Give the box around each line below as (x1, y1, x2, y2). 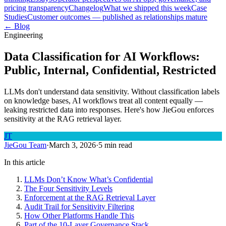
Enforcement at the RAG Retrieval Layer (24, 193, 155, 202)
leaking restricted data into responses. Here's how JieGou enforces (4, 105, 214, 114)
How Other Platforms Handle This (24, 211, 134, 220)
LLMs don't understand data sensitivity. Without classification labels (4, 87, 219, 96)
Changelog (69, 3, 103, 12)
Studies (4, 12, 27, 21)
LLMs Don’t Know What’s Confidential (24, 175, 153, 184)
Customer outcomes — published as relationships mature (27, 12, 207, 21)
